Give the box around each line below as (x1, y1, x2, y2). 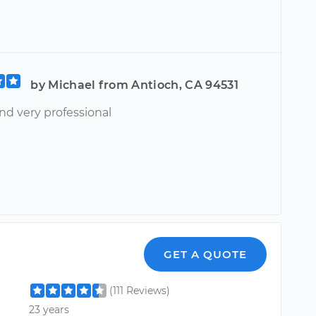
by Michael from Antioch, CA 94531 (30, 78, 238, 92)
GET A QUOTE (164, 248, 248, 261)
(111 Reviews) (109, 284, 171, 297)
